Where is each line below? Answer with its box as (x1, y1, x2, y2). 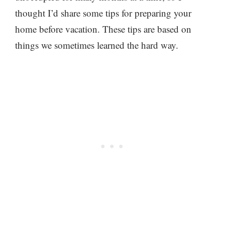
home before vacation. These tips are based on (15, 23, 191, 35)
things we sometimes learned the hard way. (15, 39, 178, 51)
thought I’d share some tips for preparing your (15, 7, 191, 19)
